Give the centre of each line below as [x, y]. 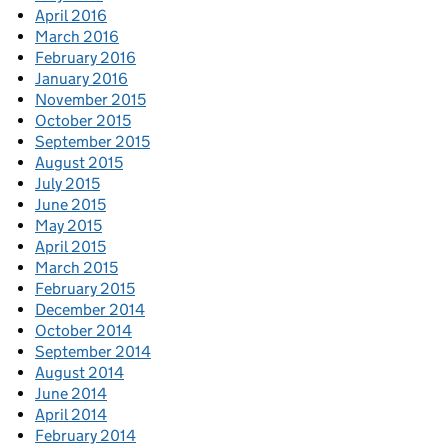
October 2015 [83, 121]
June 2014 [71, 394]
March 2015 [76, 268]
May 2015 [68, 226]
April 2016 [71, 16]
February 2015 [85, 289]
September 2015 [92, 142]
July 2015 [67, 184]
